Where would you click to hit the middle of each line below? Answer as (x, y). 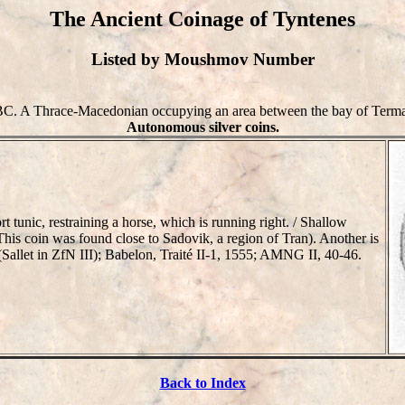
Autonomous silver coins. (202, 127)
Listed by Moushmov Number (202, 59)
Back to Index (202, 382)
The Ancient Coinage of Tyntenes (202, 19)
